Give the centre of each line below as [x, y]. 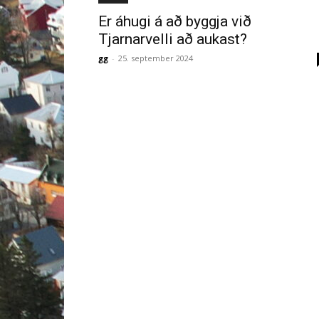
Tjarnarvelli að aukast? [173, 39]
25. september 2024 [156, 58]
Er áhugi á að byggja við [175, 21]
